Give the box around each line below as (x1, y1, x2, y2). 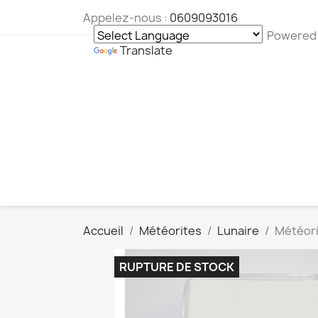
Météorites (139, 223, 202, 238)
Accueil (83, 223, 124, 238)
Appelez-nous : (83, 10, 170, 26)
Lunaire (217, 223, 259, 238)
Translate (120, 43, 172, 58)
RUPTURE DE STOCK (119, 259, 234, 275)
